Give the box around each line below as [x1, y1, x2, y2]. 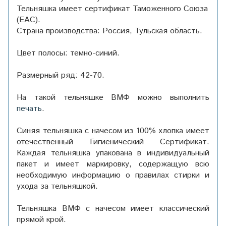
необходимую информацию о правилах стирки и [17, 169, 209, 181]
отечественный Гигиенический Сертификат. [17, 136, 209, 148]
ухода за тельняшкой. [17, 180, 98, 192]
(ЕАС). [17, 14, 40, 26]
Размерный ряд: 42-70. [17, 69, 104, 81]
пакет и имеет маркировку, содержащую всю [17, 158, 209, 170]
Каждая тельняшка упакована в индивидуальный [17, 147, 209, 159]
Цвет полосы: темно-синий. [17, 47, 120, 59]
